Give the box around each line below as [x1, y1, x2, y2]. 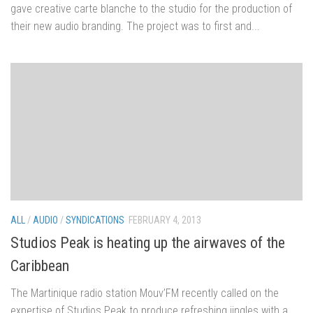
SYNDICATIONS [66, 214, 124, 226]
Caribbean [10, 257, 69, 275]
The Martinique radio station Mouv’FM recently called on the [10, 286, 279, 300]
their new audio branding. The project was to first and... [10, 20, 260, 34]
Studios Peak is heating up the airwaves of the [10, 234, 285, 252]
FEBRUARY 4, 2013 [129, 214, 201, 226]
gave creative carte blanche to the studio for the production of [10, 2, 292, 16]
